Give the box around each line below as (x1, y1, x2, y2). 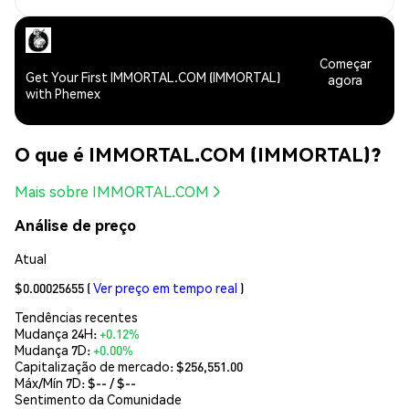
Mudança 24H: (15, 324, 100, 341)
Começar (319, 54, 372, 71)
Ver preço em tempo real (93, 278, 237, 296)
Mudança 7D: (15, 341, 93, 358)
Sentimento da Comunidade (15, 390, 182, 407)
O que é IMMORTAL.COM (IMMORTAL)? (15, 141, 381, 166)
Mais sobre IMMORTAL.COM (15, 182, 209, 202)
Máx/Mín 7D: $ (15, 373, 96, 391)
